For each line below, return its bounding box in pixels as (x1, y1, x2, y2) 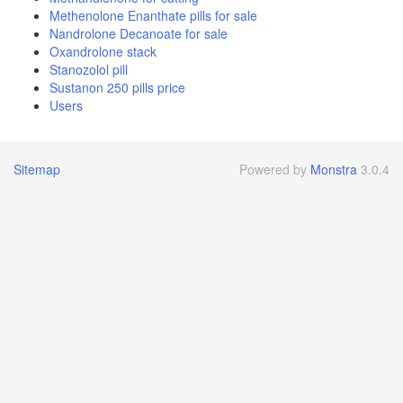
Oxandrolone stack (49, 42, 157, 60)
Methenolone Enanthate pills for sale (49, 6, 257, 24)
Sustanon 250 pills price (49, 78, 185, 96)
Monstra (310, 160, 357, 178)
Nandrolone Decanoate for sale (49, 24, 228, 42)
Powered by (239, 160, 310, 178)
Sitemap (13, 160, 60, 178)
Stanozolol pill (49, 60, 128, 78)
